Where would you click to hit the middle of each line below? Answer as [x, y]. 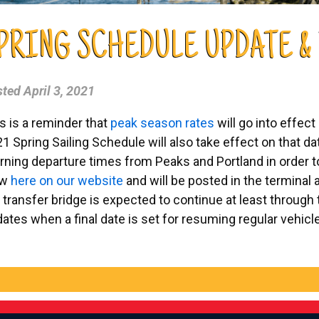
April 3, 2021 [59, 90]
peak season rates [162, 122]
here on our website [67, 180]
